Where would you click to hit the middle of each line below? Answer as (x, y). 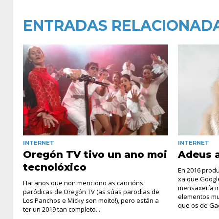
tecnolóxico (55, 167)
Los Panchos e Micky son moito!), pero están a (91, 200)
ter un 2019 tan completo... (62, 209)
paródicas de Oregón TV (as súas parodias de (91, 191)
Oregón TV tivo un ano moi (95, 154)
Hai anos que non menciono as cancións (83, 183)
